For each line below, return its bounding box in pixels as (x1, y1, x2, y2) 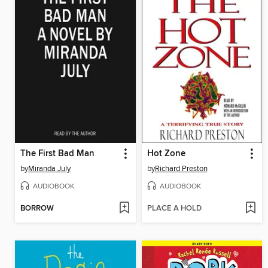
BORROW (20, 203, 54, 214)
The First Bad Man (20, 148, 95, 159)
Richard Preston (154, 163, 208, 173)
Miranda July (28, 163, 71, 173)
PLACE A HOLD (147, 203, 202, 214)
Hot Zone (147, 148, 185, 159)
